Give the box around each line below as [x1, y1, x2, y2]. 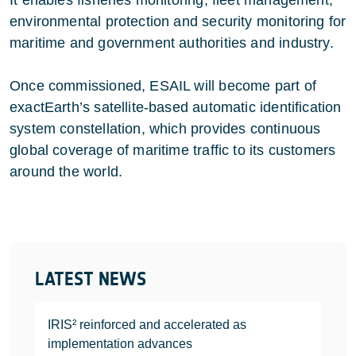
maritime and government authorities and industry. [10, 35, 334, 52]
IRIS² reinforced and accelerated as [48, 318, 246, 332]
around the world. [10, 164, 123, 180]
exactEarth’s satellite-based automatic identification [10, 99, 342, 116]
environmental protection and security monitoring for [10, 14, 346, 30]
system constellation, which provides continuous [10, 121, 321, 137]
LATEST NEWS [35, 268, 146, 291]
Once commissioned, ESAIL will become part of [10, 78, 316, 95]
